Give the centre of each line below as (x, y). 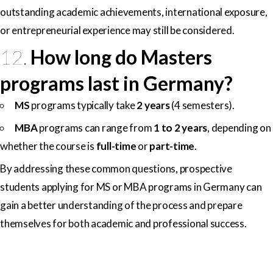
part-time (172, 146)
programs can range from (95, 127)
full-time (116, 146)
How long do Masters (122, 57)
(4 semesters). (202, 105)
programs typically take (83, 105)
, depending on (239, 127)
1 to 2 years (180, 127)
